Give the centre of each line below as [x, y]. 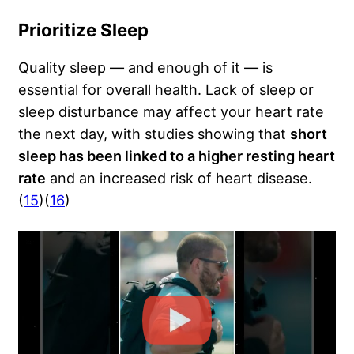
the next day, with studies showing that [154, 134]
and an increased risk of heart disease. [179, 178]
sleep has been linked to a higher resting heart [177, 156]
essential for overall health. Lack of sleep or [166, 90]
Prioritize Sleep [85, 30]
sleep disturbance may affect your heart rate [171, 112]
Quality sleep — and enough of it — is [145, 68]
